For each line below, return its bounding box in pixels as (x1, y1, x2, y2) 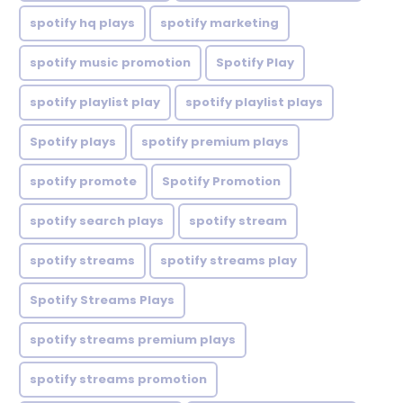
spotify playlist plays (185, 94, 323, 112)
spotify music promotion (30, 54, 191, 72)
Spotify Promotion (162, 173, 281, 191)
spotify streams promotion (30, 371, 207, 389)
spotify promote (30, 173, 137, 191)
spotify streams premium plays (30, 331, 236, 349)
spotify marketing (160, 14, 279, 32)
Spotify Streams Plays (30, 291, 175, 309)
